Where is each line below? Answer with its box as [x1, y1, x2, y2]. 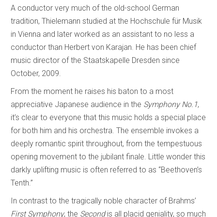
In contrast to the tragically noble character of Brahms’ [11, 196, 197, 205]
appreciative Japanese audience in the [11, 99, 144, 109]
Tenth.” [11, 178, 33, 187]
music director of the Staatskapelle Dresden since [11, 55, 180, 65]
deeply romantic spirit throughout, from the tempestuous [11, 139, 202, 148]
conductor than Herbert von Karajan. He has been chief [11, 42, 197, 52]
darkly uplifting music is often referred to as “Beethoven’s [11, 165, 202, 174]
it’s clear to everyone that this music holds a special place [11, 112, 206, 122]
